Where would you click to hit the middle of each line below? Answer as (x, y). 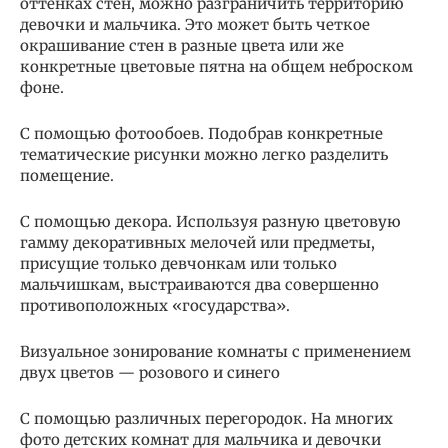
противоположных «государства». (155, 305)
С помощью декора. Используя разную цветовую (210, 221)
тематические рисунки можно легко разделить (204, 154)
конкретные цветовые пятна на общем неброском (216, 66)
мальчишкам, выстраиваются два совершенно (199, 284)
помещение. (67, 175)
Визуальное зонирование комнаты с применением (215, 351)
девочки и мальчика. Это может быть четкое (195, 24)
